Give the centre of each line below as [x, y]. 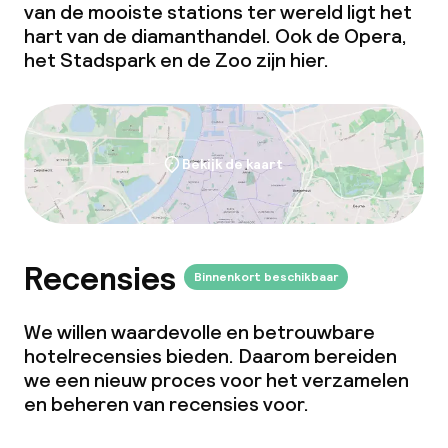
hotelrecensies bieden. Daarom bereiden [210, 356]
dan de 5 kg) [111, 40]
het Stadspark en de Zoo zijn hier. [176, 60]
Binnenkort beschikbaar [266, 277]
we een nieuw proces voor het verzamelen [216, 380]
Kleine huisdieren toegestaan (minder [231, 18]
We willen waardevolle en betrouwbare [199, 332]
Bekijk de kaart [232, 164]
